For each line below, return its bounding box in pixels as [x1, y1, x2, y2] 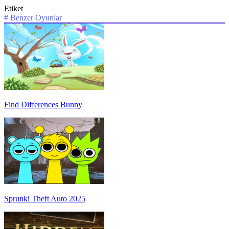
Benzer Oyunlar [10, 13, 62, 22]
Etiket [4, 4, 23, 13]
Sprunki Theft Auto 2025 [4, 194, 85, 203]
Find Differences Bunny [4, 100, 82, 109]
